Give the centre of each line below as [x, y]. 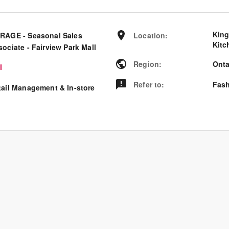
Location [150, 35]
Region [146, 64]
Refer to [148, 84]
